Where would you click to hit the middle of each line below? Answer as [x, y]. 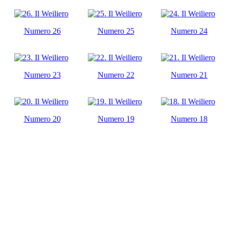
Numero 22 [116, 75]
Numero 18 [189, 119]
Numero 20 [42, 119]
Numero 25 [116, 31]
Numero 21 [189, 75]
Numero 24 [189, 31]
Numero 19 [116, 119]
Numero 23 [42, 75]
